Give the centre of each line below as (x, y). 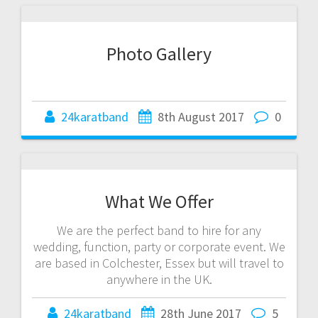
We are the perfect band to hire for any (159, 230)
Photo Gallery (159, 53)
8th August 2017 (201, 116)
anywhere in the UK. (159, 279)
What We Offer (159, 201)
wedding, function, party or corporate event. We (159, 246)
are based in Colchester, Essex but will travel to (159, 263)
